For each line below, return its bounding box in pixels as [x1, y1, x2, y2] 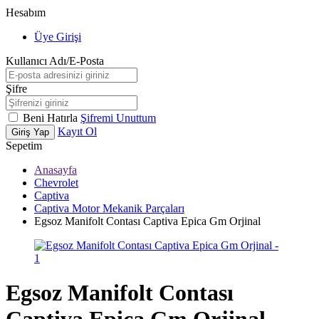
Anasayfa [34, 164, 77, 176]
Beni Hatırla [23, 112, 80, 124]
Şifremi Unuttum [80, 112, 156, 124]
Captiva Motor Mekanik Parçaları [34, 202, 184, 214]
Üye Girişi [34, 31, 81, 43]
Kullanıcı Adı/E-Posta [6, 55, 104, 67]
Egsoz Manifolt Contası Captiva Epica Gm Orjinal [34, 215, 261, 227]
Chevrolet [34, 177, 78, 189]
